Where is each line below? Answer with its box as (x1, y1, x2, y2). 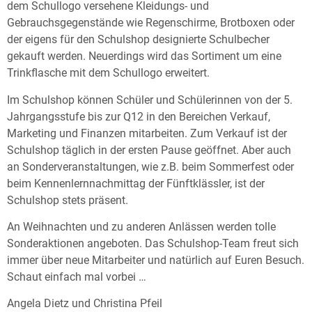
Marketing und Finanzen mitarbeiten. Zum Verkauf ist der (7, 126, 287, 140)
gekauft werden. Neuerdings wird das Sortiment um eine (7, 49, 281, 63)
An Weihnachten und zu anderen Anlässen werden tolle (7, 219, 276, 233)
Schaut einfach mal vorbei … (7, 270, 146, 283)
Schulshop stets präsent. (7, 193, 128, 207)
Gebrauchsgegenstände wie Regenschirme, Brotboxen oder (7, 16, 295, 30)
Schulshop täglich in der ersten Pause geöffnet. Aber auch (7, 143, 291, 157)
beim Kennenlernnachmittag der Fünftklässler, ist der (7, 176, 265, 190)
